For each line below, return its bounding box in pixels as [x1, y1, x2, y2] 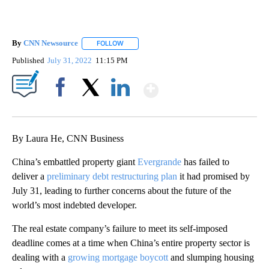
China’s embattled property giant [12, 156, 138, 167]
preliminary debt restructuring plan [47, 171, 177, 181]
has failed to [181, 156, 229, 167]
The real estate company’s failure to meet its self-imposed [12, 223, 228, 234]
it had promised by [177, 171, 250, 181]
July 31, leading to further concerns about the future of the [12, 185, 231, 196]
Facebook [46, 103, 79, 112]
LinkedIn [106, 103, 134, 112]
